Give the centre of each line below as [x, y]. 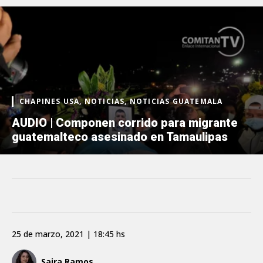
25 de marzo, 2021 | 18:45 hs [68, 234]
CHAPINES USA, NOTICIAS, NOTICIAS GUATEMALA [121, 101]
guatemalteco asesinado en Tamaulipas [120, 136]
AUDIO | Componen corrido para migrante [125, 122]
